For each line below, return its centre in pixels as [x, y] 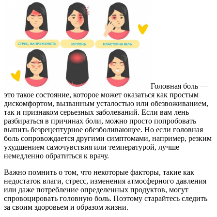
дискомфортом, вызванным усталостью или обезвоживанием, [106, 103]
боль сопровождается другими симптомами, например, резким [108, 138]
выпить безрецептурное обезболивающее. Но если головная [103, 129]
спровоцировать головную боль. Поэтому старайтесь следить [106, 198]
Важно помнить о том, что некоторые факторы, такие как [99, 172]
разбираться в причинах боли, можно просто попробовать [100, 121]
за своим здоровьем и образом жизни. [66, 207]
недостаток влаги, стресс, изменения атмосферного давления [105, 181]
